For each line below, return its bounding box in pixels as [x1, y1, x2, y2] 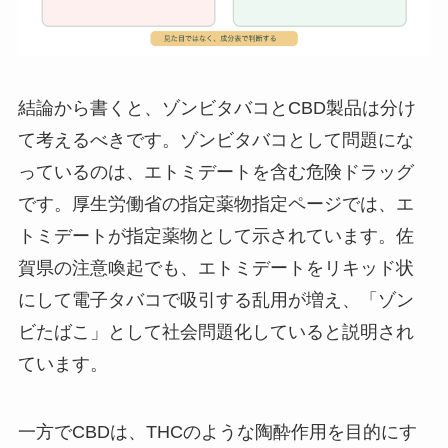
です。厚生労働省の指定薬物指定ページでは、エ [17, 194, 414, 215]
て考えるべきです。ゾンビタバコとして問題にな [17, 130, 414, 151]
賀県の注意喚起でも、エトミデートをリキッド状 [17, 258, 414, 279]
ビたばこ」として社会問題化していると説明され [17, 322, 414, 343]
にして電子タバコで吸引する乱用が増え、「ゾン [17, 290, 414, 311]
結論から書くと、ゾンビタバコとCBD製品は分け [17, 98, 416, 119]
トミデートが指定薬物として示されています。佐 [17, 226, 414, 247]
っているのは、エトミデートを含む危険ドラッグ [17, 162, 414, 183]
